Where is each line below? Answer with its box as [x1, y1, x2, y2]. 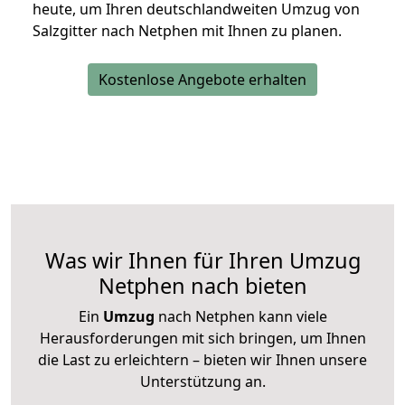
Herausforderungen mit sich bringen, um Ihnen [39, 328, 366, 349]
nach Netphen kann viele [154, 306, 327, 327]
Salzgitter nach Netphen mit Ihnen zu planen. [33, 21, 342, 42]
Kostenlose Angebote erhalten [99, 70, 306, 90]
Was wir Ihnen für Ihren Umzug [44, 246, 361, 276]
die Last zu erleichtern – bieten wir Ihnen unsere [38, 350, 367, 371]
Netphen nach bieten [98, 271, 307, 301]
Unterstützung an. [139, 372, 266, 392]
